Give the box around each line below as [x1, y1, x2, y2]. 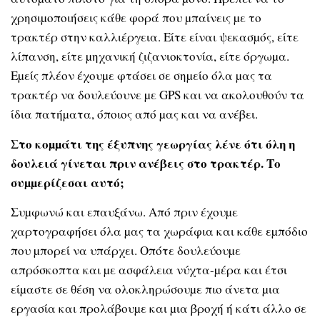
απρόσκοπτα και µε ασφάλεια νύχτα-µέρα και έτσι [11, 261, 287, 278]
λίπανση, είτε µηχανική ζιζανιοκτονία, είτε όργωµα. [11, 48, 289, 65]
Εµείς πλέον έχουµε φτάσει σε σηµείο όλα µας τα [11, 67, 272, 84]
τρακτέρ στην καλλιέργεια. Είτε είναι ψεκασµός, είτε [11, 29, 299, 46]
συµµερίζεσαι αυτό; [11, 173, 129, 191]
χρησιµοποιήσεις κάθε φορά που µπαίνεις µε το [11, 9, 261, 26]
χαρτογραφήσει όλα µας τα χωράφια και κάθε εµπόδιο [11, 222, 308, 239]
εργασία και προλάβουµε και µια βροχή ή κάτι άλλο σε [11, 299, 306, 316]
